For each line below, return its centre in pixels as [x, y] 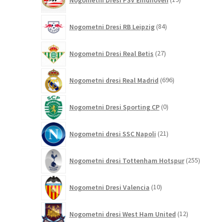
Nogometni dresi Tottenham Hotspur [127, 160]
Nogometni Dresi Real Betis [111, 53]
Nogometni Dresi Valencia [109, 187]
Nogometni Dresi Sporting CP [114, 107]
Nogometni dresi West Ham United [122, 214]
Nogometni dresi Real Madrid [114, 80]
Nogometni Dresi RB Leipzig [112, 27]
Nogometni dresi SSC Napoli [112, 134]
